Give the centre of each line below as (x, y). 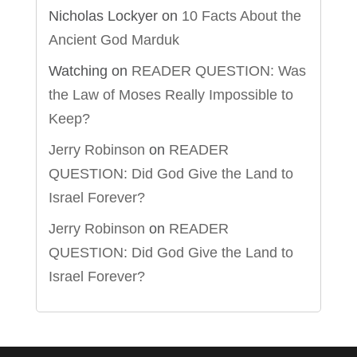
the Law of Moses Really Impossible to (171, 95)
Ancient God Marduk (114, 40)
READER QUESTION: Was (218, 71)
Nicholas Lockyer (103, 16)
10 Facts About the (241, 16)
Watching (78, 71)
